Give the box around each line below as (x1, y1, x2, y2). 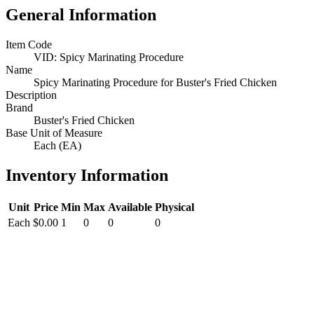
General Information (6, 6, 156, 24)
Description (6, 88, 57, 101)
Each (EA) (34, 139, 81, 151)
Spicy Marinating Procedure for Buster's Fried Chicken (34, 76, 277, 88)
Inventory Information (6, 165, 168, 184)
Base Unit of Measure (6, 126, 102, 139)
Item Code (6, 38, 52, 50)
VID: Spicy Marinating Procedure (34, 50, 184, 63)
